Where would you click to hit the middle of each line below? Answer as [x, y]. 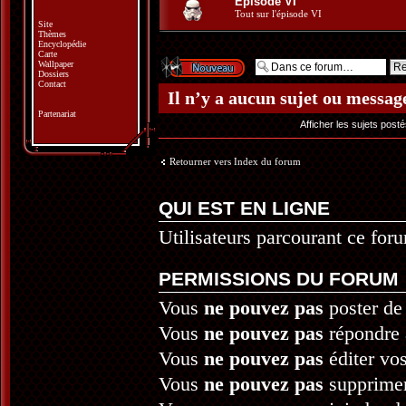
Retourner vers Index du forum [235, 161]
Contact [52, 84]
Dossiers [53, 74]
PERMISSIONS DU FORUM [279, 279]
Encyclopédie [62, 44]
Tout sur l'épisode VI [278, 14]
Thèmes [52, 34]
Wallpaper [56, 64]
